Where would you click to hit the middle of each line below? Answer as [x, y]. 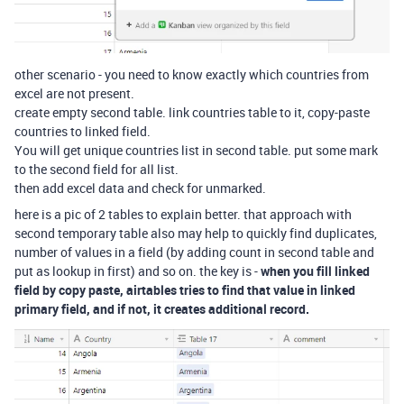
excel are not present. [74, 94]
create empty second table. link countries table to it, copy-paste [192, 113]
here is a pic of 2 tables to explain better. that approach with [183, 215]
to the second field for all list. [96, 170]
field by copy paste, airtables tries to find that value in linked [185, 290]
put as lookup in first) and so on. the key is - [138, 271]
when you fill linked [315, 271]
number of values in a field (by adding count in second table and [194, 252]
